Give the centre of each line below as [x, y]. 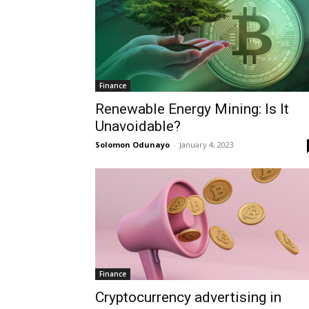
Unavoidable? [138, 126]
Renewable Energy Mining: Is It [192, 109]
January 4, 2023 [207, 144]
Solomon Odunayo [132, 144]
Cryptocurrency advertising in [188, 297]
